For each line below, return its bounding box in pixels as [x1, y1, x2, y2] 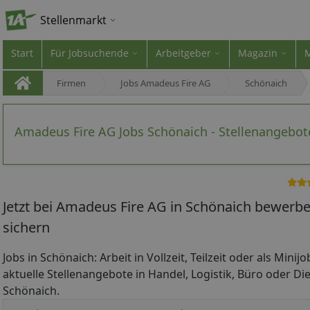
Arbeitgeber [156, 46, 211, 60]
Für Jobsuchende [51, 46, 129, 60]
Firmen [57, 77, 86, 89]
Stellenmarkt [40, 12, 107, 28]
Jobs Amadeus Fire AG [120, 77, 210, 89]
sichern [3, 217, 50, 237]
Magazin [238, 46, 277, 60]
